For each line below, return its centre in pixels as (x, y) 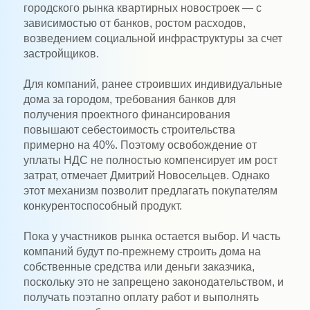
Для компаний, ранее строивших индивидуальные (153, 84)
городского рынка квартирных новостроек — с (142, 8)
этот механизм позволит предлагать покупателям (150, 190)
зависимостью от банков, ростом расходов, (134, 23)
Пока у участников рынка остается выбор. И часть (152, 236)
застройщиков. (61, 53)
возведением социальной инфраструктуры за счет (153, 38)
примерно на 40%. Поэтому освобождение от (140, 145)
